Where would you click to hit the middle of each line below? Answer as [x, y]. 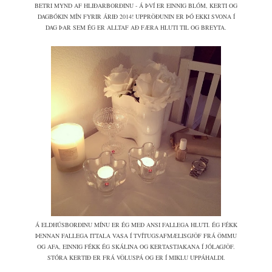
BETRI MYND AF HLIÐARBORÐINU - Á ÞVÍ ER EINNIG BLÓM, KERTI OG [136, 6]
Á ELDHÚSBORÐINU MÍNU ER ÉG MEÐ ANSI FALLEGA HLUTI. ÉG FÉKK [136, 225]
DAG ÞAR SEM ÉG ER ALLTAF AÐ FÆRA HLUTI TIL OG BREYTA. [136, 28]
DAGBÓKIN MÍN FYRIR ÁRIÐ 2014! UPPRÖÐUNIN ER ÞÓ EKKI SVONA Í [136, 17]
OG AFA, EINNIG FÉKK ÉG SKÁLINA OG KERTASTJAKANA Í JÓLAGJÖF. [136, 247]
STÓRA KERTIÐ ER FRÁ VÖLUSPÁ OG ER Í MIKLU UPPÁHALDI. [136, 258]
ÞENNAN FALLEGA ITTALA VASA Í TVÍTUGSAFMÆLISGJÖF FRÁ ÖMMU [136, 236]
